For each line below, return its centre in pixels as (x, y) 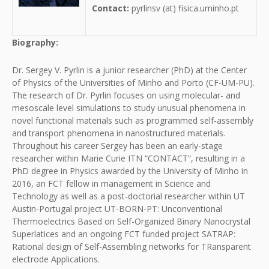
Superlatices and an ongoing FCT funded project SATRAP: (124, 234)
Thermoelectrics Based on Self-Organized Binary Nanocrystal (131, 221)
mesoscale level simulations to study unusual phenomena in (129, 108)
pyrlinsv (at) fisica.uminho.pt (184, 8)
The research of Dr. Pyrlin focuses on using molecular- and (126, 95)
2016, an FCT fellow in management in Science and (111, 183)
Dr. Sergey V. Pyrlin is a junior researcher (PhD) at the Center (129, 70)
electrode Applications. (56, 259)
